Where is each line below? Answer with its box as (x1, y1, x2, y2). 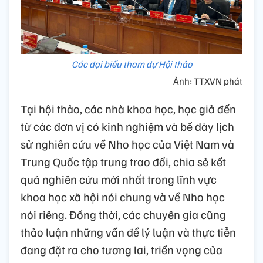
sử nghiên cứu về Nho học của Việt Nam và (21, 136, 234, 151)
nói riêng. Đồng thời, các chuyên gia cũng (21, 206, 226, 222)
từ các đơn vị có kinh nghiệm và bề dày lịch (21, 118, 234, 134)
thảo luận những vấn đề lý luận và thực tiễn (21, 224, 236, 240)
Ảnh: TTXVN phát (173, 75, 242, 87)
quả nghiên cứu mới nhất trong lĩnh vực (21, 171, 217, 187)
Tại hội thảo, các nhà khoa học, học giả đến (21, 100, 236, 116)
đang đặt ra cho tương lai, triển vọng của (21, 241, 222, 257)
